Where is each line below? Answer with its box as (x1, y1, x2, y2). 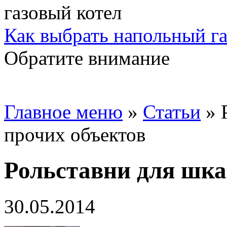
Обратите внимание (4, 47, 170, 69)
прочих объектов (4, 124, 145, 145)
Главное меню (4, 101, 123, 123)
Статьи (143, 101, 201, 123)
